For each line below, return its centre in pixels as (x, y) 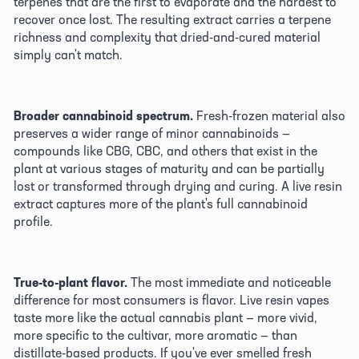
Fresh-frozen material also (269, 115)
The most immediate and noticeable (229, 282)
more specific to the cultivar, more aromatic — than (155, 335)
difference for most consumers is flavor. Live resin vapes (171, 299)
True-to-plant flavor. (71, 282)
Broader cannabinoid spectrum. (103, 115)
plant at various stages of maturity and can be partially (169, 168)
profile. (35, 221)
